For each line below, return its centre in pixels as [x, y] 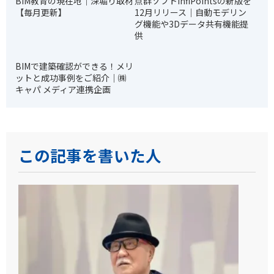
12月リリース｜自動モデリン [191, 12]
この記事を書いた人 [90, 155]
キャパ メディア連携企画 [63, 89]
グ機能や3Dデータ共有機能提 [192, 24]
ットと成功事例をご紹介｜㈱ [71, 77]
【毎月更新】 [41, 12]
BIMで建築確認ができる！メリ [74, 66]
